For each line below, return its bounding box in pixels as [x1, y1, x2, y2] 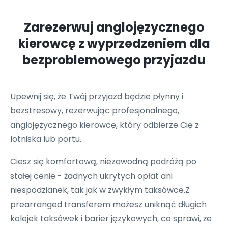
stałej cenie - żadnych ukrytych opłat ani [10, 170, 173, 182]
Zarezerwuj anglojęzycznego [23, 19, 205, 36]
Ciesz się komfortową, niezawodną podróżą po [10, 156, 196, 167]
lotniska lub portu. [10, 133, 81, 145]
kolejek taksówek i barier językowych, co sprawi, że [10, 213, 212, 224]
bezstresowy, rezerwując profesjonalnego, [10, 105, 179, 117]
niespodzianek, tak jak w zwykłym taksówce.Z [10, 184, 190, 196]
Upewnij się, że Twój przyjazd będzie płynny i [10, 91, 183, 102]
